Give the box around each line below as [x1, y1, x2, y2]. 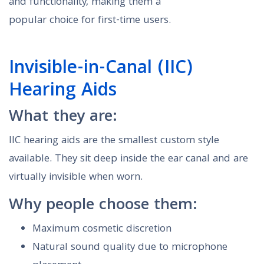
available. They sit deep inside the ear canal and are [9, 151, 248, 169]
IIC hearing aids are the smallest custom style [9, 133, 219, 150]
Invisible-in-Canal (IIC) [9, 54, 193, 85]
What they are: [9, 104, 117, 131]
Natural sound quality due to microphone [32, 239, 227, 257]
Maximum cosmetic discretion [32, 221, 171, 239]
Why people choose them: [9, 193, 197, 220]
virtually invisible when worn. [9, 169, 143, 187]
